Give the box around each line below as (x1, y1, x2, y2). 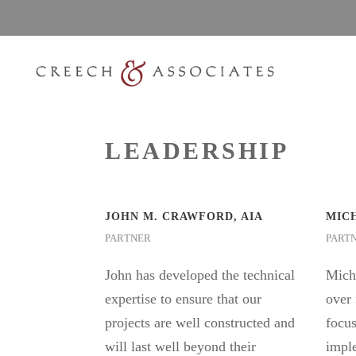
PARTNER (105, 232, 152, 244)
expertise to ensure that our (105, 291, 261, 307)
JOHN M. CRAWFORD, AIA (105, 211, 263, 222)
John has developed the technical (105, 267, 295, 283)
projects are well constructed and (105, 315, 295, 331)
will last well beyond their (105, 339, 256, 354)
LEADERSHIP (105, 137, 288, 164)
